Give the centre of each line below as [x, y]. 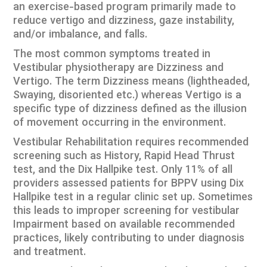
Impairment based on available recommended [124, 225]
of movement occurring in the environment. [120, 123]
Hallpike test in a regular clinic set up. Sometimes [133, 198]
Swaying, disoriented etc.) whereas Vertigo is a [128, 96]
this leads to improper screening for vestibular [127, 212]
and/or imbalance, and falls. [80, 35]
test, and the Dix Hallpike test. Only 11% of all [123, 170]
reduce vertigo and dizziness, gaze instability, [124, 21]
